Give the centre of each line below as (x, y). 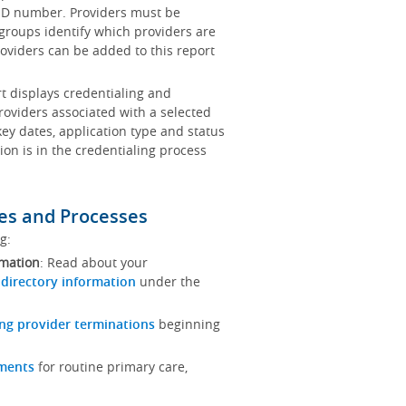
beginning (187, 324)
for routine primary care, (111, 367)
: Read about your (93, 262)
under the (168, 281)
